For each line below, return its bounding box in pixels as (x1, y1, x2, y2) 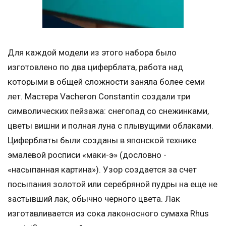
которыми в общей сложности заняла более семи (8, 77, 205, 87)
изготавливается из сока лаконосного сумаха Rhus (8, 208, 209, 219)
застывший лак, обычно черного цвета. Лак (8, 194, 180, 204)
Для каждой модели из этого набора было (8, 47, 177, 58)
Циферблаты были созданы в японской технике (8, 135, 196, 146)
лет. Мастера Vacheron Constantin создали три (8, 91, 190, 102)
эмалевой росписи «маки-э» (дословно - (8, 150, 166, 160)
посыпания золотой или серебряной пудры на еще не (8, 179, 217, 190)
